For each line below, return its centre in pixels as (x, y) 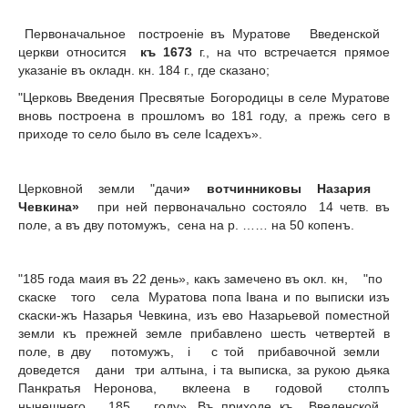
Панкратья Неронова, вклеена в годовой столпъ (204, 388)
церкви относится (80, 52)
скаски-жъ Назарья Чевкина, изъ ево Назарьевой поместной (204, 316)
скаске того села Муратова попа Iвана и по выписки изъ (204, 297)
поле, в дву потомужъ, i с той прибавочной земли (204, 352)
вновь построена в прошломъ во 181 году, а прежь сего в (204, 115)
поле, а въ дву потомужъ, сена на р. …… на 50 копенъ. (188, 224)
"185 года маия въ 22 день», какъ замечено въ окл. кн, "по (204, 279)
